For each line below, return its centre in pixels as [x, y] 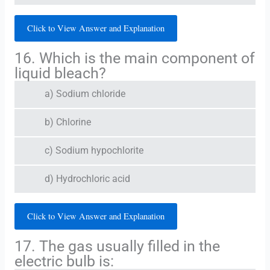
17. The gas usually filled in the [117, 246]
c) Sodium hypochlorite [94, 150]
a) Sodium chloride [85, 94]
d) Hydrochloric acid [87, 179]
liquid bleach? [60, 73]
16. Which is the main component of [134, 58]
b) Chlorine [67, 122]
